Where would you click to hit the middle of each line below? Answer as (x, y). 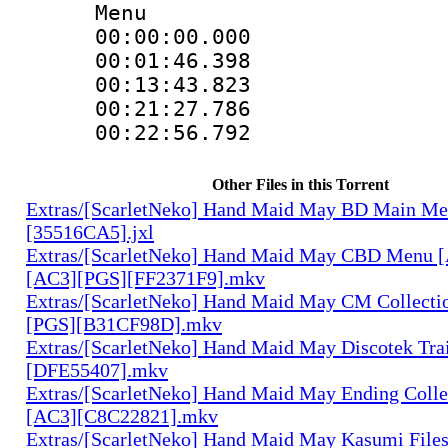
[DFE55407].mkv (97, 369)
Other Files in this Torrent (300, 184)
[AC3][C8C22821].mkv (122, 415)
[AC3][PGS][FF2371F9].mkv (145, 277)
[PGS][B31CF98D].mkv (124, 323)
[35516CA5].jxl (90, 231)
